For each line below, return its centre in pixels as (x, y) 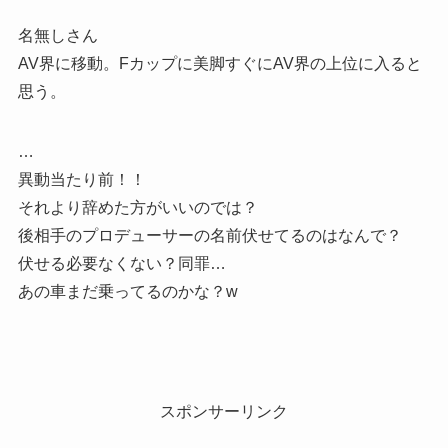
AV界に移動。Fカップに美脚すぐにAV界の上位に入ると (219, 63)
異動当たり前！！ (81, 179)
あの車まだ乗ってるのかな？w (127, 291)
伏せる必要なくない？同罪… (121, 263)
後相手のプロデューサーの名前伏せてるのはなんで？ (209, 235)
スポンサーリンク (224, 411)
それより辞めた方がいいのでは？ (137, 207)
